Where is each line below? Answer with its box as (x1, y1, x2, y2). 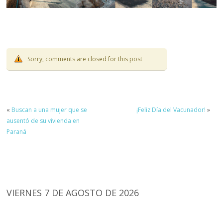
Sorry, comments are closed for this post (27, 55, 143, 64)
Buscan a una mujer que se (11, 105, 88, 114)
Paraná (6, 127, 27, 136)
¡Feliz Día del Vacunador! (136, 105, 206, 114)
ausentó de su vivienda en (6, 116, 80, 125)
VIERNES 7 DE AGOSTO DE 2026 (6, 186, 139, 199)
